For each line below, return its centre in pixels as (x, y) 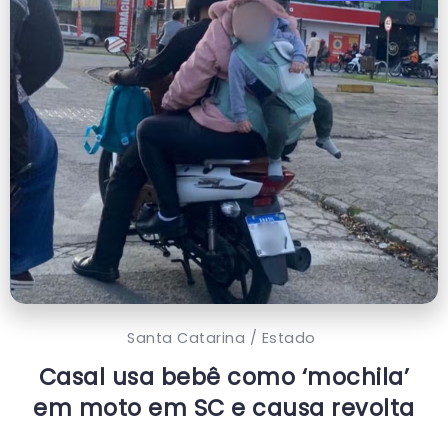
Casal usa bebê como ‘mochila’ (224, 377)
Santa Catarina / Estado (221, 338)
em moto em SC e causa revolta (224, 408)
